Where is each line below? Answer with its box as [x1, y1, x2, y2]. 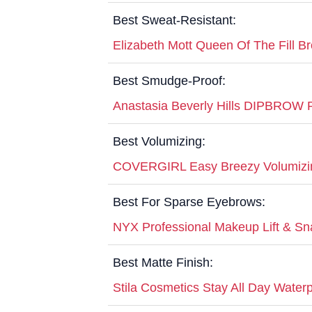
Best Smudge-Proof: [113, 73, 226, 88]
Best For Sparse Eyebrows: [113, 194, 265, 209]
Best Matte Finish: [113, 255, 213, 270]
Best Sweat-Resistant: [113, 13, 236, 27]
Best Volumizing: [113, 134, 205, 148]
